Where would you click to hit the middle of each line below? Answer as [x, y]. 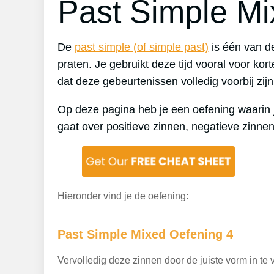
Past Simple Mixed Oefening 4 [145, 234]
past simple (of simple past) [141, 47]
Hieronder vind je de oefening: [123, 196]
